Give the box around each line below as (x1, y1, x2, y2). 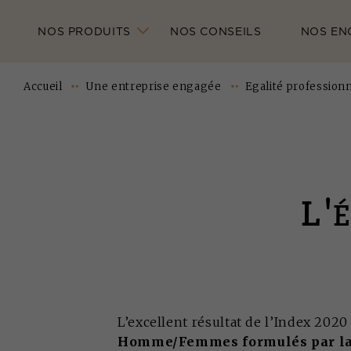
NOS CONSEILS (169, 24, 262, 39)
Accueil (24, 80, 63, 93)
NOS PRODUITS (38, 24, 131, 39)
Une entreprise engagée (85, 80, 222, 93)
